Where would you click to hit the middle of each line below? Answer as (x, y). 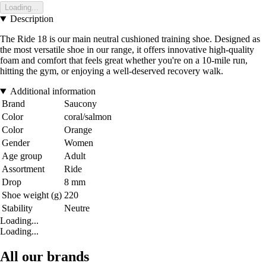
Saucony (80, 104)
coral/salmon (88, 117)
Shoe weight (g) (32, 195)
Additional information (53, 91)
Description (31, 19)
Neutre (77, 208)
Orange (78, 130)
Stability (17, 208)
